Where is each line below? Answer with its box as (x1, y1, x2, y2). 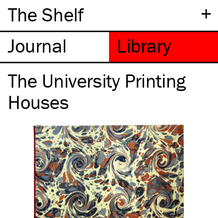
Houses (8, 90, 69, 114)
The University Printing (8, 69, 186, 92)
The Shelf (8, 2, 84, 26)
